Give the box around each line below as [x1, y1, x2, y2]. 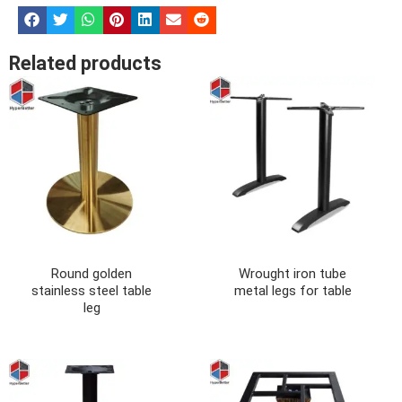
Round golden [51, 265, 132, 282]
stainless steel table [31, 282, 152, 299]
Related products [9, 51, 162, 74]
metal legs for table [233, 282, 352, 299]
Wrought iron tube [239, 265, 346, 282]
